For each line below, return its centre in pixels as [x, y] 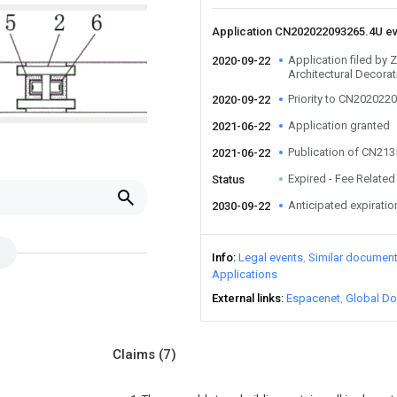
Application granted [339, 125]
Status [228, 179]
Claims [136, 354]
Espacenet [313, 298]
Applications [245, 274]
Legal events [271, 257]
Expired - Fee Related [342, 179]
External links [246, 298]
